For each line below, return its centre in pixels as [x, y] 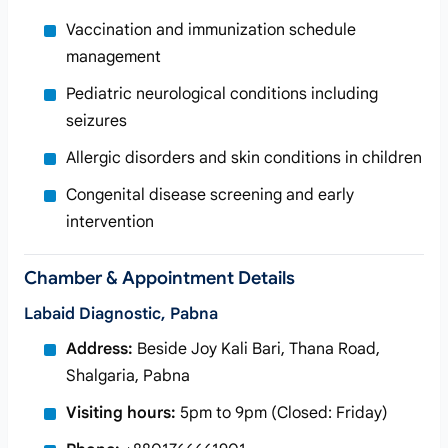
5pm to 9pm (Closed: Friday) [282, 413]
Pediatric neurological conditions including [222, 94]
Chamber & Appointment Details [159, 278]
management [113, 57]
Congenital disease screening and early [210, 195]
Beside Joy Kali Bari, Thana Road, [256, 349]
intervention [110, 222]
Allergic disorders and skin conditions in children [244, 158]
